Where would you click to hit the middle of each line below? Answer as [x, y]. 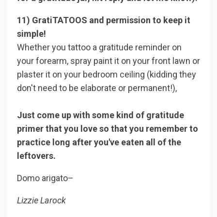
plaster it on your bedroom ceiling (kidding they [107, 74]
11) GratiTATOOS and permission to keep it [104, 20]
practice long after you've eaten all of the [99, 142]
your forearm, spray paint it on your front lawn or [108, 61]
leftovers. [37, 155]
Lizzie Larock [41, 200]
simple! [31, 33]
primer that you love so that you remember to [108, 128]
